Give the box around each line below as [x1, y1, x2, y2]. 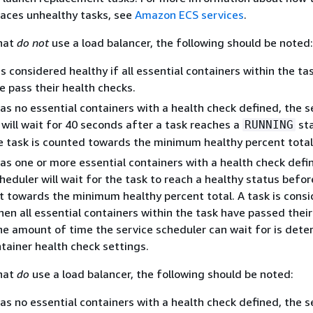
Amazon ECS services [134, 8, 244, 22]
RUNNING [244, 118, 293, 132]
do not [16, 36, 49, 50]
